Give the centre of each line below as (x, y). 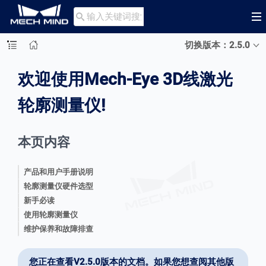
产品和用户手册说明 (58, 172)
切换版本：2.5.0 (217, 45)
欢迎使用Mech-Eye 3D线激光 (125, 79)
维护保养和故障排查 (58, 229)
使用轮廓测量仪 (51, 215)
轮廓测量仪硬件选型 (58, 186)
